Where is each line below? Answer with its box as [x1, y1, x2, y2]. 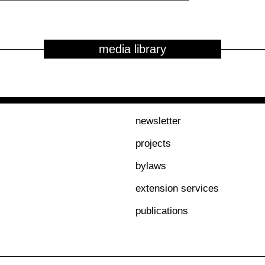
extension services [135, 183, 219, 194]
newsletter [135, 115, 181, 127]
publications [135, 205, 188, 216]
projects [135, 138, 171, 149]
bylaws [135, 160, 166, 172]
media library [99, 43, 166, 56]
